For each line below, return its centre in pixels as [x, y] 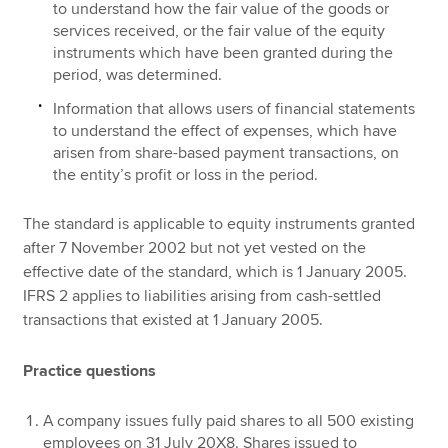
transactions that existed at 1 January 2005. [173, 320]
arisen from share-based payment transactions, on [226, 152]
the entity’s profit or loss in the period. [186, 174]
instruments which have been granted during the [223, 52]
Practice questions [90, 371]
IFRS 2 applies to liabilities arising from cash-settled [202, 296]
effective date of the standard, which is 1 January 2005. [215, 272]
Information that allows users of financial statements [234, 108]
